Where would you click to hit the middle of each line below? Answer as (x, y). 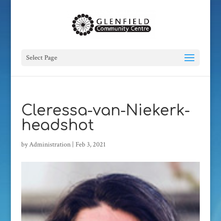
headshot (57, 126)
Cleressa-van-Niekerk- (105, 111)
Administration (50, 145)
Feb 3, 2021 (90, 145)
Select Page (41, 58)
